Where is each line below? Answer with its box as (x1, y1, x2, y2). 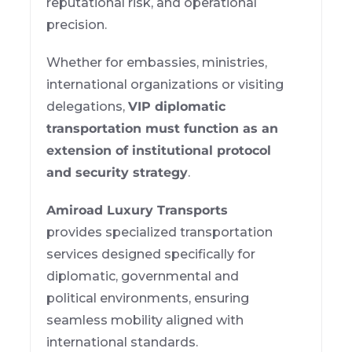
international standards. (46, 334, 199, 350)
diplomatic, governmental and (46, 268, 240, 284)
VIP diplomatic (128, 98, 226, 114)
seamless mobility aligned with (46, 312, 244, 328)
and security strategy (46, 164, 189, 180)
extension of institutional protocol (46, 142, 272, 158)
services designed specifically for (46, 246, 256, 262)
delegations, (46, 98, 129, 114)
